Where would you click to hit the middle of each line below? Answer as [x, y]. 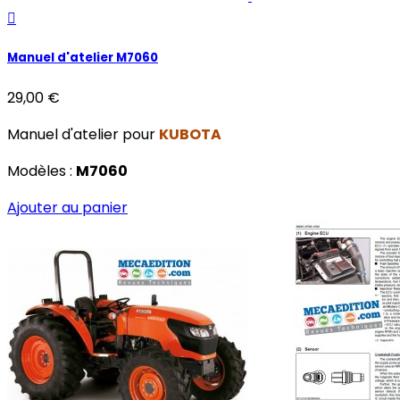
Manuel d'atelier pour [83, 135]
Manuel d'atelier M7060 [83, 58]
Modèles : [42, 171]
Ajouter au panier [67, 208]
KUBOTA [190, 135]
